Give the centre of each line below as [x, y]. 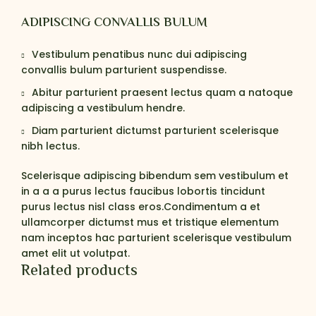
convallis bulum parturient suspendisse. [124, 70]
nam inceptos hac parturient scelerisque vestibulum [156, 238]
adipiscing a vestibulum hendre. [103, 108]
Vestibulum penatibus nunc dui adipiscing [139, 55]
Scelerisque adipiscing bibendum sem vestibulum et [155, 176]
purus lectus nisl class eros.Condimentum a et [141, 207]
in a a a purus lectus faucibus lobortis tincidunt [143, 192]
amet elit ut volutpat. [75, 254]
